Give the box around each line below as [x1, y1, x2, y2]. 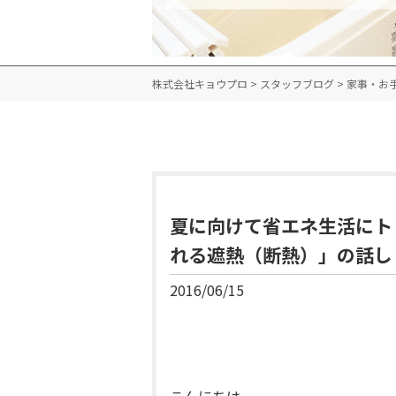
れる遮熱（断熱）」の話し [170, 241, 392, 268]
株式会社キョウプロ [152, 76, 247, 91]
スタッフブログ [260, 76, 334, 91]
